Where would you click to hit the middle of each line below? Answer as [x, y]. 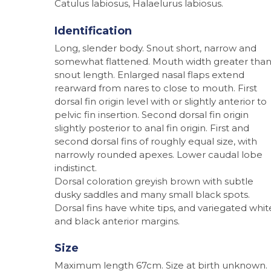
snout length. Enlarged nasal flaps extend [149, 74]
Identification [93, 31]
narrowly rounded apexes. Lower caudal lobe [158, 154]
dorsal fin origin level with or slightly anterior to [161, 101]
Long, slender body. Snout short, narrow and [155, 48]
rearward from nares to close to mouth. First [156, 88]
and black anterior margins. [117, 221]
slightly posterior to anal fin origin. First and [152, 128]
